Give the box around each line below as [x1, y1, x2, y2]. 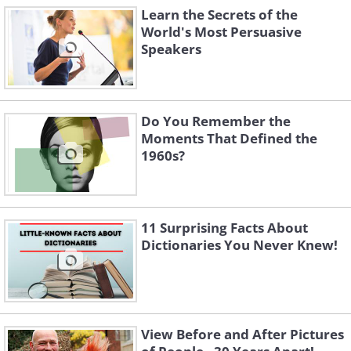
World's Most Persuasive [141, 23, 302, 42]
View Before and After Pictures [141, 325, 344, 344]
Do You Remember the [141, 112, 291, 131]
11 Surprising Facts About [141, 219, 308, 237]
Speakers [141, 40, 201, 59]
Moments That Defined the [141, 129, 317, 148]
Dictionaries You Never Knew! [141, 236, 338, 255]
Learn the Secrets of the [141, 5, 298, 24]
